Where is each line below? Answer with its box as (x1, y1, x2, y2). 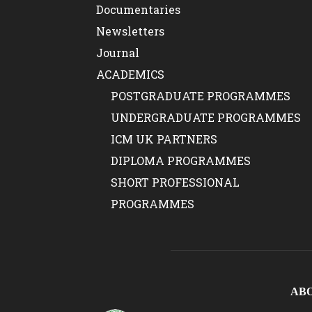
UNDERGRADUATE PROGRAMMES (111, 110, 301, 125)
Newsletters (96, 24, 164, 38)
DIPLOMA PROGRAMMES (111, 153, 251, 168)
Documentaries (96, 2, 180, 17)
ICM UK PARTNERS (111, 132, 217, 146)
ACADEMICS (96, 67, 164, 81)
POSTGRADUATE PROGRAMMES (111, 88, 290, 103)
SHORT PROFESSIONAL (111, 175, 240, 189)
